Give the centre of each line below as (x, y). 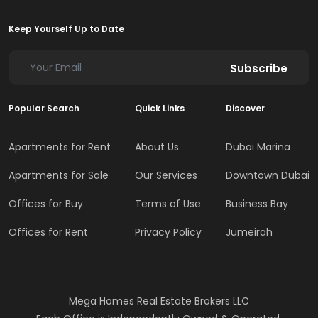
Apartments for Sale (59, 176)
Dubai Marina (258, 147)
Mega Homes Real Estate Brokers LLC (159, 301)
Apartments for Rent (60, 147)
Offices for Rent (48, 232)
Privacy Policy (168, 232)
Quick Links (160, 109)
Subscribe (259, 68)
